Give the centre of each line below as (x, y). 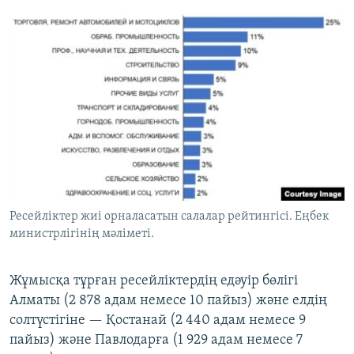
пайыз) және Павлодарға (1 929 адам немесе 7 (156, 341)
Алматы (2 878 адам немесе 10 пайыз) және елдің (168, 301)
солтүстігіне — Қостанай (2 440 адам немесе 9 (158, 321)
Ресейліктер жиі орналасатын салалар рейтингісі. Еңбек (169, 217)
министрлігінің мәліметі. (82, 234)
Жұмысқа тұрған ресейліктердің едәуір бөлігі (154, 281)
